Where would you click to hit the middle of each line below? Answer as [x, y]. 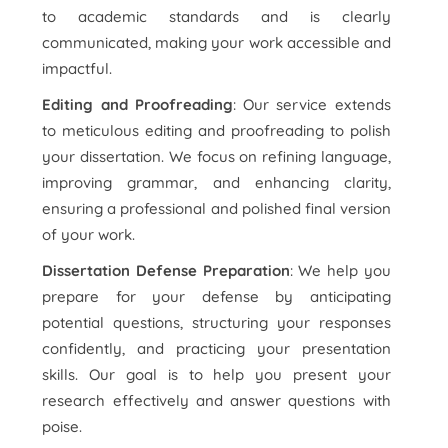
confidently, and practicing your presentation [216, 348]
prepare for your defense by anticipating [216, 296]
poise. [62, 426]
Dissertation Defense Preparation [166, 270]
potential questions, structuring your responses [216, 322]
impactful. [77, 68]
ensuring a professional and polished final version [216, 208]
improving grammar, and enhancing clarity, [216, 182]
